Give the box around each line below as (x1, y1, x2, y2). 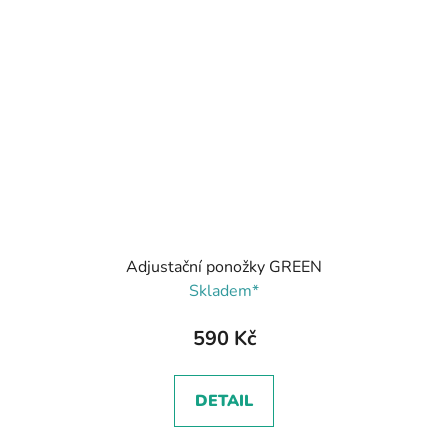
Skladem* (189, 279, 259, 302)
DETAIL (195, 389, 253, 412)
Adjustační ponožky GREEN (126, 255, 322, 278)
